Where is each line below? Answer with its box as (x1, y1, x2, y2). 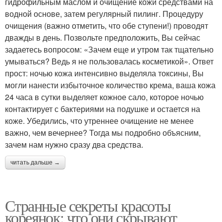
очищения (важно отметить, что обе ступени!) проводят (5, 20, 208, 32)
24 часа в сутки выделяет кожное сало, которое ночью (5, 91, 204, 103)
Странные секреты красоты (5, 195, 171, 217)
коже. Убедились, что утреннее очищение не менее (5, 115, 194, 127)
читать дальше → (10, 159, 60, 166)
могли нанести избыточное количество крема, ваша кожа (5, 79, 216, 91)
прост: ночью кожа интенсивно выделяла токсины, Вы (5, 67, 204, 79)
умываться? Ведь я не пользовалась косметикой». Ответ (5, 55, 214, 67)
